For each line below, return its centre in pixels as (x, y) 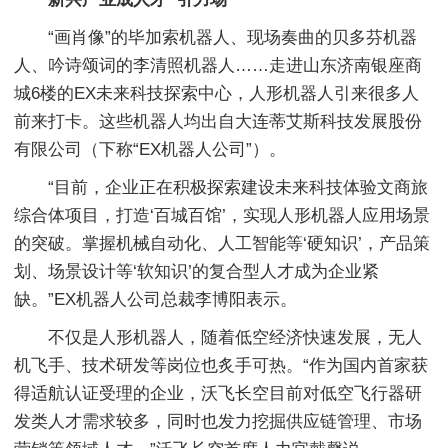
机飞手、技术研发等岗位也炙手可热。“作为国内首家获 (221, 365)
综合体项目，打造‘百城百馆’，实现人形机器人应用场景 (222, 215)
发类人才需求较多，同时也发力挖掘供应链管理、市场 (218, 421)
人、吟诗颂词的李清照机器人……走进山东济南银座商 (218, 65)
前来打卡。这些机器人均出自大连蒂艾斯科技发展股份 (218, 121)
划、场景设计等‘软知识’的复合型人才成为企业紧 (196, 271)
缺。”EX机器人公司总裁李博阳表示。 (155, 299)
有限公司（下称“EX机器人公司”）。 (150, 149)
